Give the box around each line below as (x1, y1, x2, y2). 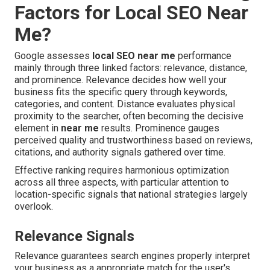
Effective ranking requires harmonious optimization (14, 164, 229, 176)
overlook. (14, 200, 53, 212)
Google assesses (14, 49, 92, 61)
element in (14, 122, 61, 134)
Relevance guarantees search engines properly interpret (14, 250, 250, 262)
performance (175, 49, 231, 61)
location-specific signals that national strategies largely (14, 188, 248, 200)
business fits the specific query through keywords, (14, 86, 227, 98)
